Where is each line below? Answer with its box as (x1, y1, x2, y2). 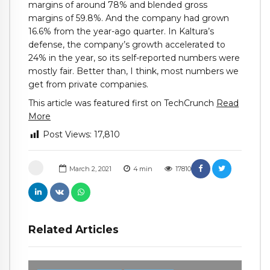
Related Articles (28, 222, 119, 236)
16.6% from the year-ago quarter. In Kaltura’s (28, 25, 214, 37)
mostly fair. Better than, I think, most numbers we (28, 65, 239, 77)
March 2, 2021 (69, 164, 111, 173)
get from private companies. (28, 78, 148, 90)
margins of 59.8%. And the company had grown (28, 12, 229, 24)
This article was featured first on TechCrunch (28, 97, 216, 108)
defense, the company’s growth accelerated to (28, 39, 225, 50)
